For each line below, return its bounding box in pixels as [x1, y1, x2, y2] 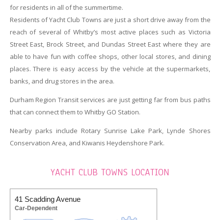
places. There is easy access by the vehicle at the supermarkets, [9, 64, 211, 74]
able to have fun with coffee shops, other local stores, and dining [9, 52, 211, 61]
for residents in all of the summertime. [9, 3, 123, 12]
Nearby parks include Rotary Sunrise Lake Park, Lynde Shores [9, 126, 211, 136]
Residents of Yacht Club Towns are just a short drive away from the [9, 15, 211, 25]
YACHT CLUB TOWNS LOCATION [51, 165, 169, 179]
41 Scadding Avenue [14, 195, 81, 204]
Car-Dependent [14, 205, 57, 212]
